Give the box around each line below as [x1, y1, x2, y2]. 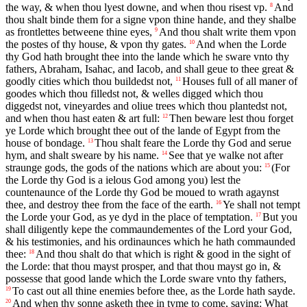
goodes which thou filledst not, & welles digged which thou [5, 88, 263, 100]
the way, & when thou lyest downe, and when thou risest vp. [5, 1, 267, 14]
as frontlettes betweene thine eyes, [5, 26, 152, 38]
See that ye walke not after [169, 149, 283, 162]
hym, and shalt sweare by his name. [5, 149, 159, 162]
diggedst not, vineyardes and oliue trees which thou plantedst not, [5, 100, 287, 112]
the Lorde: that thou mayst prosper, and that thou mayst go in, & [5, 260, 281, 273]
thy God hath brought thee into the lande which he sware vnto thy [5, 51, 289, 63]
